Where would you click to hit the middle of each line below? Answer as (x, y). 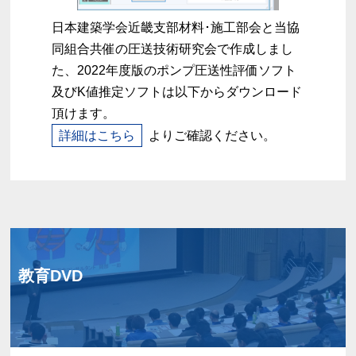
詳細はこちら (97, 136)
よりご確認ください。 (213, 136)
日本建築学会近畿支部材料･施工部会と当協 (176, 28)
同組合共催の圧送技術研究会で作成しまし (173, 49)
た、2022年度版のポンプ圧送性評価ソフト (174, 71)
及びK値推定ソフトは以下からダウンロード (177, 92)
